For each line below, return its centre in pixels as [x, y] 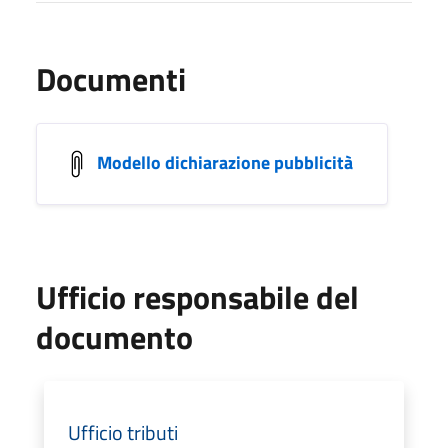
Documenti [111, 78]
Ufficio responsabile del [197, 296]
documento [114, 336]
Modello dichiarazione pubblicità [225, 162]
